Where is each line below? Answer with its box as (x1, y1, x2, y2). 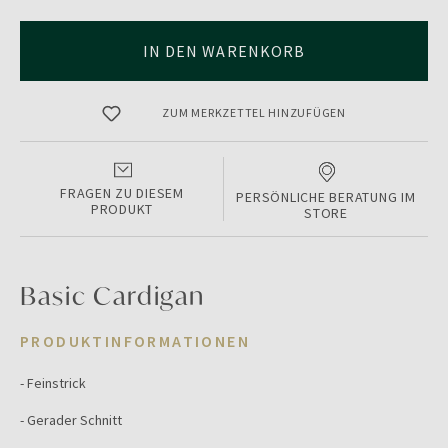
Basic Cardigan (20, 279, 206, 312)
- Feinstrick (20, 374, 86, 392)
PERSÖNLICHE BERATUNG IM (236, 188, 416, 206)
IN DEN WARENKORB (143, 41, 305, 61)
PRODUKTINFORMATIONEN (20, 331, 250, 351)
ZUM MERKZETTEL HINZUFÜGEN (162, 105, 346, 121)
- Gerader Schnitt (20, 411, 122, 429)
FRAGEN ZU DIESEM (60, 184, 184, 202)
